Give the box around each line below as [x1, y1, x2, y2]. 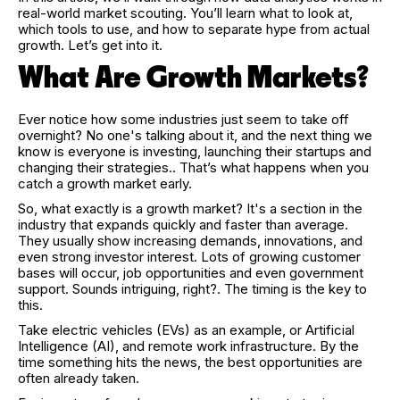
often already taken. [18, 370, 139, 387]
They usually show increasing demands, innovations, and [18, 232, 362, 249]
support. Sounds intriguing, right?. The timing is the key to [18, 280, 367, 297]
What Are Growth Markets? [18, 62, 369, 94]
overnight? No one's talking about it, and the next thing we [18, 127, 372, 144]
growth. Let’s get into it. [18, 37, 162, 54]
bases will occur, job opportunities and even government [18, 264, 363, 281]
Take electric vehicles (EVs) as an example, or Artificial [18, 321, 354, 338]
